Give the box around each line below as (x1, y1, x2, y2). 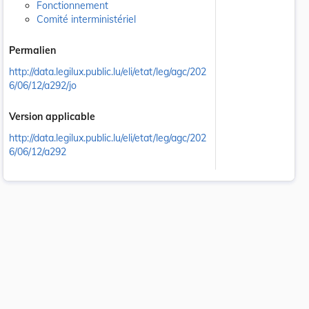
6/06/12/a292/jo (9, 79, 77, 92)
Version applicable (9, 110, 95, 123)
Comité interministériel (37, 13, 136, 26)
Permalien (9, 43, 56, 57)
